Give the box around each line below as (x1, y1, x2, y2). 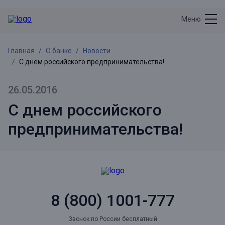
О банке (46, 47, 72, 55)
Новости (83, 47, 110, 55)
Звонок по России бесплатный (68, 215, 157, 222)
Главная (8, 47, 35, 55)
